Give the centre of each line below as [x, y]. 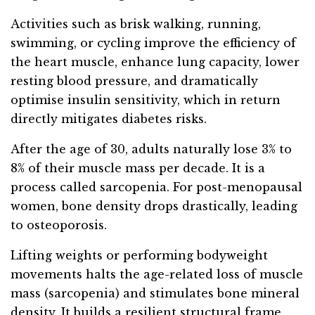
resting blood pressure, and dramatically [134, 81]
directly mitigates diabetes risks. [109, 119]
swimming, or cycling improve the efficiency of [153, 43]
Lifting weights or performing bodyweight [139, 256]
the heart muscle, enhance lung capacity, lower [155, 62]
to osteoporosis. [59, 225]
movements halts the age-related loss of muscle [157, 275]
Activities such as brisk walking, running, [136, 24]
